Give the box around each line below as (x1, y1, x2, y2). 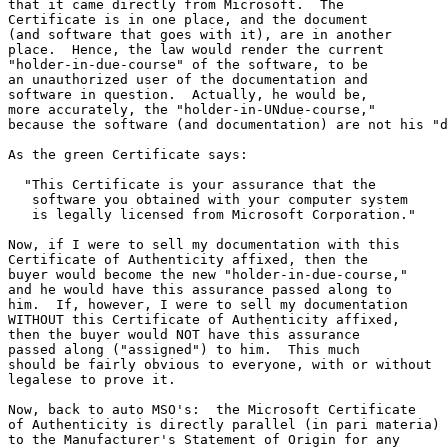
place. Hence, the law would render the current (8, 42, 384, 57)
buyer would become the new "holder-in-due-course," (8, 267, 408, 282)
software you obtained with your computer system (8, 192, 408, 207)
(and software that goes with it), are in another (8, 27, 392, 42)
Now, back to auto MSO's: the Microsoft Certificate (8, 402, 416, 417)
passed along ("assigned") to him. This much (8, 342, 368, 357)
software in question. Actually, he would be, (8, 87, 368, 102)
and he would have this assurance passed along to (8, 282, 400, 297)
